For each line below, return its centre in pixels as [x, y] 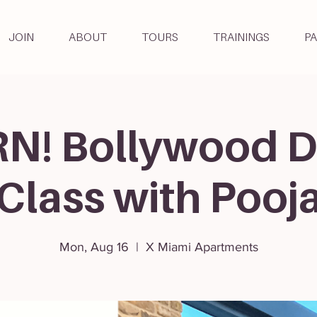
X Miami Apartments [202, 247]
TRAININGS [241, 37]
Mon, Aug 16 [94, 247]
